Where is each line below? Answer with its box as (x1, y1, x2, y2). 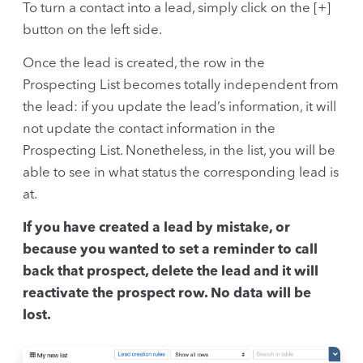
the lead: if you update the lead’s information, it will (23, 100, 336, 114)
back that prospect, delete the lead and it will (23, 265, 318, 280)
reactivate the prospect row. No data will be (23, 287, 311, 301)
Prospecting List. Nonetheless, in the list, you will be (23, 144, 335, 158)
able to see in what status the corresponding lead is (23, 166, 339, 180)
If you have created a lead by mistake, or (23, 221, 290, 236)
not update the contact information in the (23, 122, 275, 136)
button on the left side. (23, 23, 162, 37)
